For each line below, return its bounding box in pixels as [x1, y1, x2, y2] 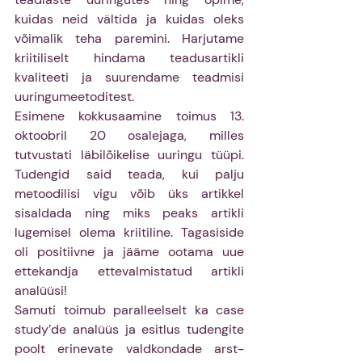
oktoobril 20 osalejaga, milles [15, 126, 244, 144]
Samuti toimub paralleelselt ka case [15, 301, 244, 318]
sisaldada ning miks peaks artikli [15, 204, 244, 221]
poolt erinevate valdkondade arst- [15, 339, 244, 357]
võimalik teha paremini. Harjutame [15, 29, 244, 47]
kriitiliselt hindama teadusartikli [15, 48, 244, 66]
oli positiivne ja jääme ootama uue [15, 242, 244, 260]
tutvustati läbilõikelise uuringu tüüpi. [15, 145, 244, 163]
